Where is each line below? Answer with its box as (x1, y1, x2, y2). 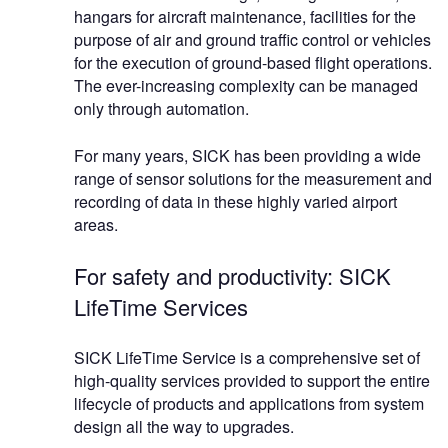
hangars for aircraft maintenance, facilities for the (74, 5, 416, 29)
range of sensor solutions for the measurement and (74, 167, 432, 191)
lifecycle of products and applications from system (74, 392, 424, 416)
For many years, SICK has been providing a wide (74, 144, 421, 168)
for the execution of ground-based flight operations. (74, 51, 432, 75)
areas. (74, 213, 118, 237)
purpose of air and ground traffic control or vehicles (74, 28, 431, 52)
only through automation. (74, 97, 249, 121)
